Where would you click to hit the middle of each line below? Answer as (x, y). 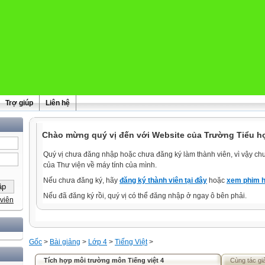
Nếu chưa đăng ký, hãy (81, 180)
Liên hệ (58, 103)
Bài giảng (65, 242)
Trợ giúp (19, 103)
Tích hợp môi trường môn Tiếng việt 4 (104, 260)
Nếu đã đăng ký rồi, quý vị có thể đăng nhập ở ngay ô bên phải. (145, 196)
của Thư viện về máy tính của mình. (100, 165)
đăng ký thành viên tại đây (163, 180)
